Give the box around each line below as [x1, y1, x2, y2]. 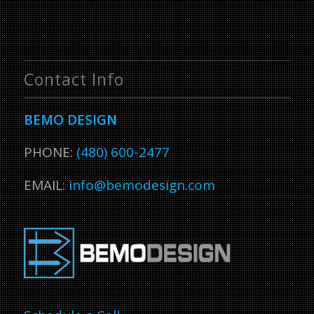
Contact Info [23, 68, 124, 91]
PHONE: [23, 143, 76, 162]
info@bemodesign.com [68, 175, 215, 194]
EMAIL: [23, 175, 69, 194]
